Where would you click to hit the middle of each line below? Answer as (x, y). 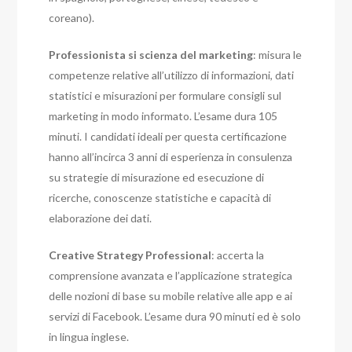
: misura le (278, 55)
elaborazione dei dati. (101, 218)
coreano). (72, 18)
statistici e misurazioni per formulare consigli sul (165, 96)
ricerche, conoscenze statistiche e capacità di (160, 198)
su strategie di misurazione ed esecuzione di (157, 178)
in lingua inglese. (89, 337)
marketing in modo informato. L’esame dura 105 (163, 116)
